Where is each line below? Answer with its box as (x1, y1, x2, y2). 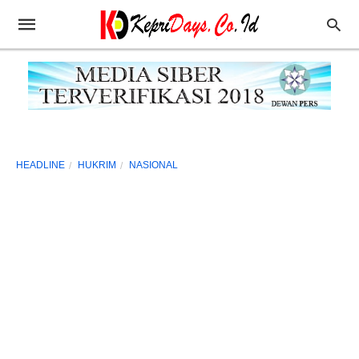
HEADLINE (16, 159, 65, 171)
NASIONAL (127, 159, 178, 171)
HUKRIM (75, 159, 116, 171)
